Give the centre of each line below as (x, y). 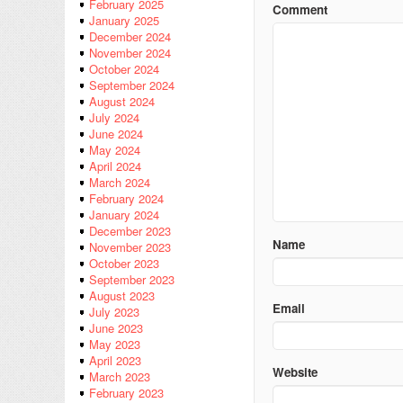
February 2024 (126, 199)
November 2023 (130, 247)
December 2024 (130, 37)
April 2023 (115, 361)
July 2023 (114, 312)
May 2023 (115, 345)
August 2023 (122, 296)
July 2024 (114, 118)
